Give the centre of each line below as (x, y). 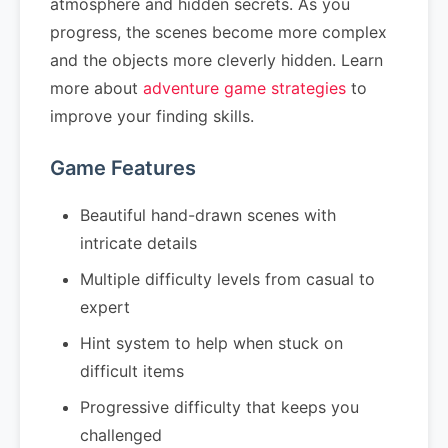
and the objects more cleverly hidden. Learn (216, 60)
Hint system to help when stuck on (211, 343)
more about (96, 88)
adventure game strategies (244, 88)
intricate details (138, 243)
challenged (121, 435)
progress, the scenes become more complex (218, 32)
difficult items (132, 371)
